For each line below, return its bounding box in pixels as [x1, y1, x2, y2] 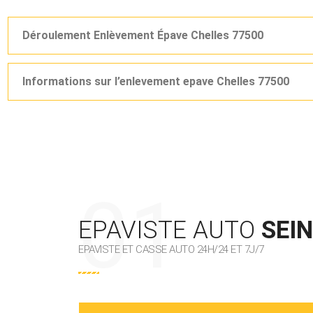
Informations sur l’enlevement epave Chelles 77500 [22, 75, 289, 89]
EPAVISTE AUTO [78, 216, 261, 245]
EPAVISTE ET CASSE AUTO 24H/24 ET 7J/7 [78, 243, 264, 256]
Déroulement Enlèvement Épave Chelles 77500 [22, 29, 263, 43]
